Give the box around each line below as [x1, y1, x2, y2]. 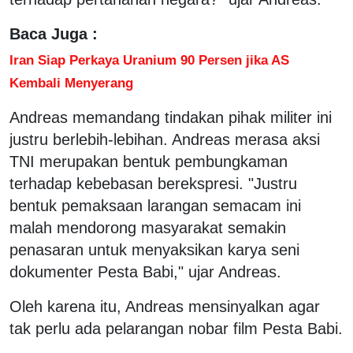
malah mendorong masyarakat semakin [9, 218, 286, 236]
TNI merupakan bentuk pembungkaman [9, 152, 288, 170]
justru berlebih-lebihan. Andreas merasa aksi [9, 130, 320, 148]
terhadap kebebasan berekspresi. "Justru [9, 174, 297, 192]
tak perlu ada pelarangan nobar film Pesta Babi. [9, 319, 343, 337]
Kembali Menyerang [9, 74, 133, 91]
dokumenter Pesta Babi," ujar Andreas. [9, 262, 281, 281]
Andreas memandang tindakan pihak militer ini [9, 108, 332, 126]
